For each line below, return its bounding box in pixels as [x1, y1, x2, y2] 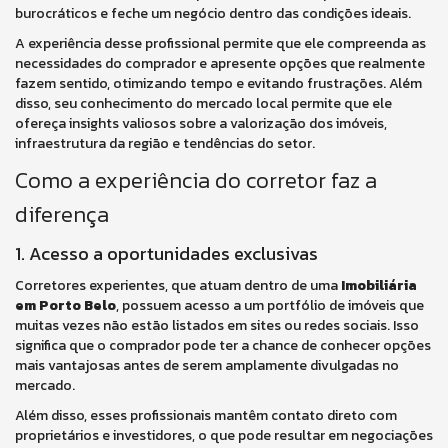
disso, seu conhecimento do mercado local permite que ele [15, 93, 392, 114]
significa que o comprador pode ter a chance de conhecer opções [15, 335, 431, 356]
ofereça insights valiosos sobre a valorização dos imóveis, [15, 113, 387, 134]
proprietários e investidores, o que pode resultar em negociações [15, 425, 433, 446]
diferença [15, 198, 109, 231]
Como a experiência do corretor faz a [15, 164, 377, 197]
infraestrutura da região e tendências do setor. [15, 133, 315, 154]
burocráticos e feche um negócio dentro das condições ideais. [15, 3, 411, 24]
